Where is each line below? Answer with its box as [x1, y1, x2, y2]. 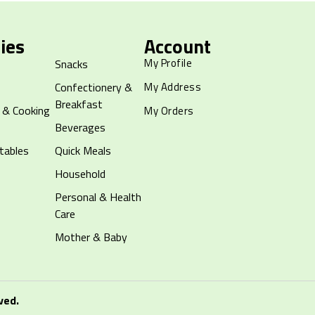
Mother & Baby [54, 229, 127, 246]
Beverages [54, 119, 105, 136]
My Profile [144, 55, 193, 72]
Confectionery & [54, 79, 132, 96]
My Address [144, 79, 202, 96]
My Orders [144, 103, 194, 120]
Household [54, 165, 105, 183]
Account [144, 32, 212, 61]
